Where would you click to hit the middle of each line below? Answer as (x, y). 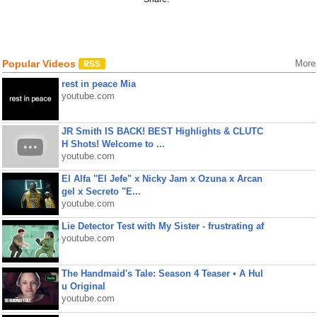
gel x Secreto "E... (101, 191)
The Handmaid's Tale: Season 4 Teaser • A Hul (162, 273)
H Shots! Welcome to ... (113, 144)
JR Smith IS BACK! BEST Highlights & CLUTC (162, 131)
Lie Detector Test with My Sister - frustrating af (162, 226)
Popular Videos (40, 64)
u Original (83, 286)
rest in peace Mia (98, 84)
